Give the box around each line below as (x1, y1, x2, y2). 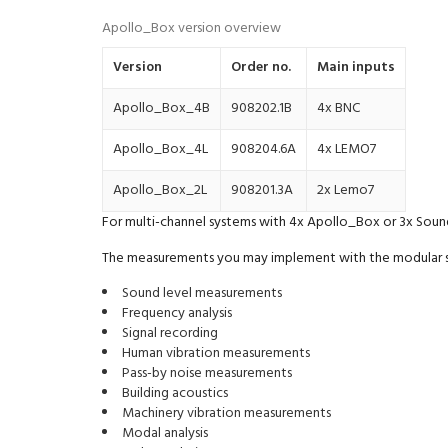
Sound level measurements (122, 282, 282, 306)
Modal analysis (122, 422, 208, 446)
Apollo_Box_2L (113, 179, 207, 203)
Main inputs (317, 56, 395, 80)
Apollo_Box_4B (113, 97, 210, 121)
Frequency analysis (122, 302, 232, 326)
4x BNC (317, 97, 360, 121)
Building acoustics (122, 382, 228, 406)
